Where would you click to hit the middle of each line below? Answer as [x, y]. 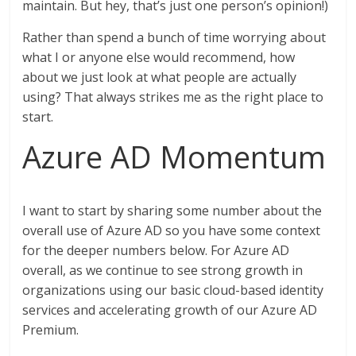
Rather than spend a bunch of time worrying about [174, 37]
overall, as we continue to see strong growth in [163, 270]
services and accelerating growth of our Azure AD [170, 310]
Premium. [51, 329]
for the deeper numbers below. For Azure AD [156, 250]
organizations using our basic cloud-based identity [173, 290]
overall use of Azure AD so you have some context [172, 230]
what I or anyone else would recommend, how [159, 57]
